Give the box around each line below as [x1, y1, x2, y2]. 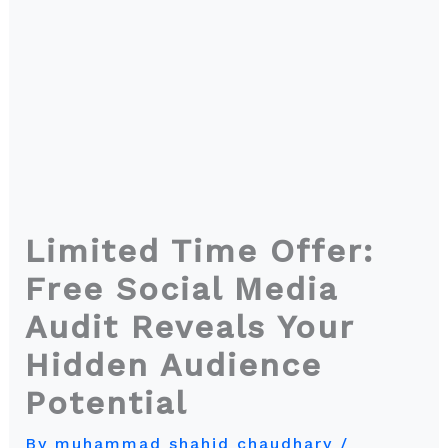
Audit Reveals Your [24, 308, 354, 346]
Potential [24, 384, 199, 422]
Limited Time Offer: [24, 232, 374, 270]
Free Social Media [24, 270, 337, 308]
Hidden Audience [24, 346, 322, 384]
